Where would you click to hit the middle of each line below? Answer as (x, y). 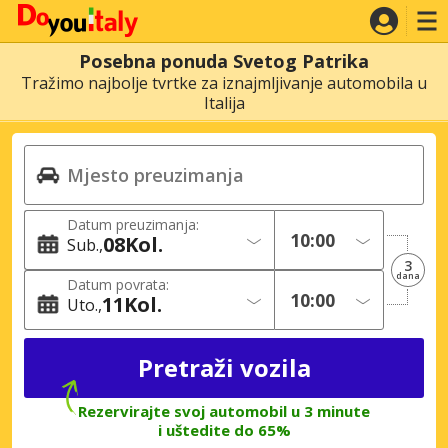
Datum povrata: (118, 284)
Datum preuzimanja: (133, 224)
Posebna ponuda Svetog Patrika (224, 61)
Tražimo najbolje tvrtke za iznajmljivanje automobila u (224, 83)
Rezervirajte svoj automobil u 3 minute (224, 410)
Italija (224, 103)
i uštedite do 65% (224, 429)
